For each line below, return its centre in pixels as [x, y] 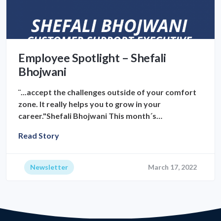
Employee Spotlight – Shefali [92, 58]
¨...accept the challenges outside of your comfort [107, 92]
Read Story [39, 136]
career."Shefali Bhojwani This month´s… [90, 116]
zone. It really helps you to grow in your [90, 104]
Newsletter [49, 167]
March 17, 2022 [172, 167]
